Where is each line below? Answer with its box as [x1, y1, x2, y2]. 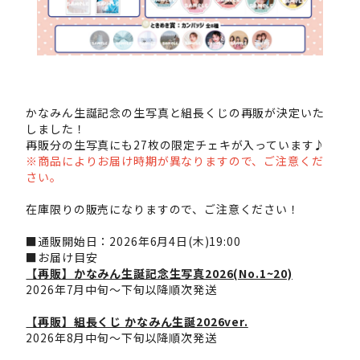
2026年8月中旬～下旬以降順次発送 [26, 329, 217, 346]
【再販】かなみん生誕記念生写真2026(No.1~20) [26, 265, 292, 282]
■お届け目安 [26, 249, 98, 266]
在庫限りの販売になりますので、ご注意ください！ [26, 201, 300, 218]
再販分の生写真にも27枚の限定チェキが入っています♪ [26, 137, 326, 153]
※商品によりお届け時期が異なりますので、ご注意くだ [26, 153, 324, 170]
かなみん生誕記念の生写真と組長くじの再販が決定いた [26, 104, 325, 121]
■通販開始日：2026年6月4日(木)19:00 [26, 233, 241, 250]
